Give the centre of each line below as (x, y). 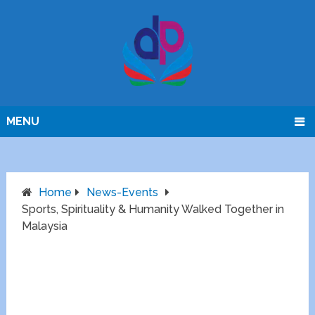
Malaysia (45, 226)
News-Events (123, 193)
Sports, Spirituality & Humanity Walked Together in (153, 210)
